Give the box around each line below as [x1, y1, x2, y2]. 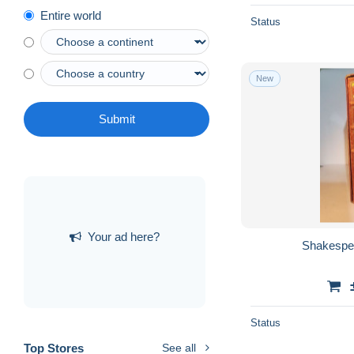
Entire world [40, 9, 101, 23]
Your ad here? [88, 229, 160, 243]
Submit [98, 112, 135, 126]
